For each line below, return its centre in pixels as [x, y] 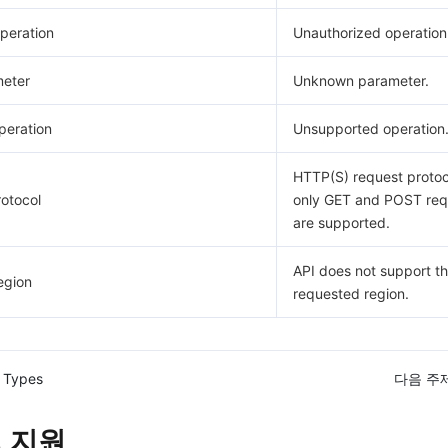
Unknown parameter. [361, 80]
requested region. [351, 293]
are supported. [341, 222]
